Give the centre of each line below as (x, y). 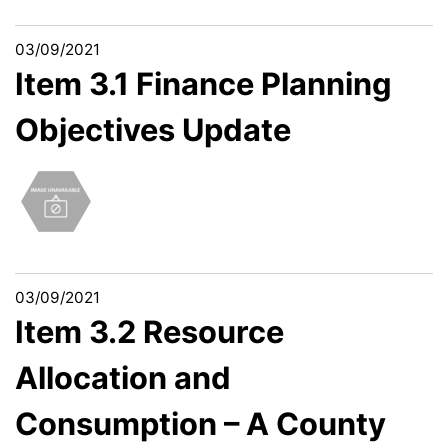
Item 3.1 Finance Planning (203, 84)
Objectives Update (153, 130)
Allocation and (123, 377)
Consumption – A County (200, 423)
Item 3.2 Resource (149, 331)
